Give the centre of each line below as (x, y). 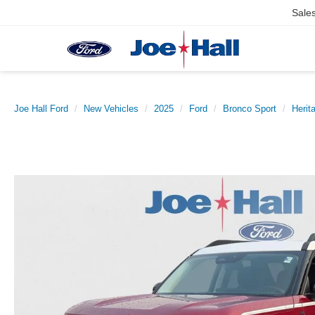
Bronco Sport (250, 109)
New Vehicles (111, 109)
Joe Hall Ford (41, 109)
